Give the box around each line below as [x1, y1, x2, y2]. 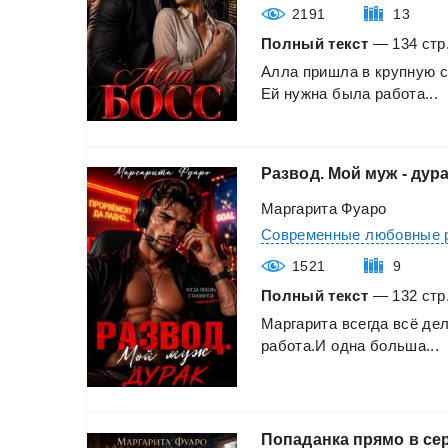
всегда [341, 314, 389, 332]
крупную [374, 62, 436, 80]
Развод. [261, 164, 324, 182]
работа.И [261, 336, 327, 354]
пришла [302, 62, 358, 80]
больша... [369, 336, 440, 354]
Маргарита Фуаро [261, 199, 387, 217]
